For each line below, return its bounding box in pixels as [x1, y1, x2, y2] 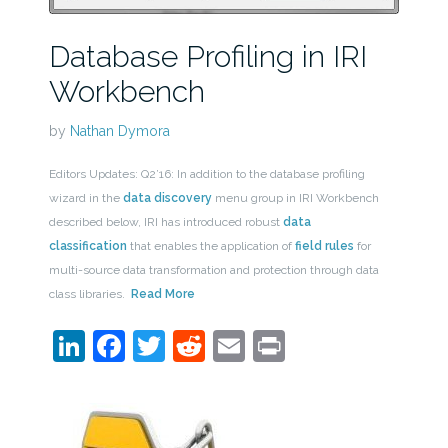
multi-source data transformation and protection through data [48, 262, 379, 277]
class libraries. [48, 286, 131, 301]
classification [48, 238, 127, 253]
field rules [294, 238, 354, 253]
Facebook [124, 326, 268, 364]
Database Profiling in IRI [48, 38, 367, 74]
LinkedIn [84, 326, 210, 364]
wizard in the [48, 190, 123, 205]
